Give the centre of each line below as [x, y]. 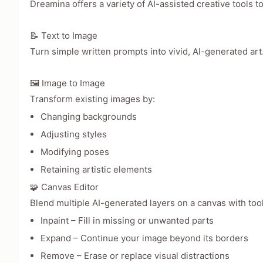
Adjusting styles [74, 134]
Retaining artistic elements [97, 170]
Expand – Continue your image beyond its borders [145, 238]
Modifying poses [75, 152]
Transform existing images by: [93, 99]
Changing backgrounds [89, 117]
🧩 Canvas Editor [65, 187]
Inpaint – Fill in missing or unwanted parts [127, 221]
